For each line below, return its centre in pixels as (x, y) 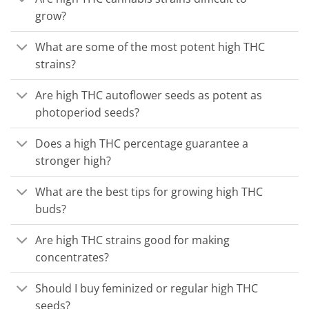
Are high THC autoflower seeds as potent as (149, 95)
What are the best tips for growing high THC (149, 191)
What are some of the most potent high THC (150, 47)
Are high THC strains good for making (133, 240)
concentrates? (72, 257)
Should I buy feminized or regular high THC (147, 288)
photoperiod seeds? (88, 112)
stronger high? (73, 160)
